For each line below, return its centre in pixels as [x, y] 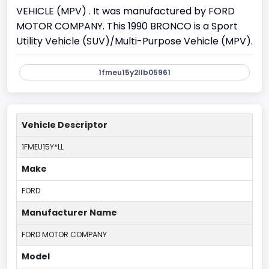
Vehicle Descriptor [65, 125]
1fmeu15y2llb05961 [134, 72]
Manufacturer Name [69, 212]
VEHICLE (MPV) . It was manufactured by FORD [125, 11]
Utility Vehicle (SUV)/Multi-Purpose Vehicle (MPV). [134, 41]
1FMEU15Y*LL [43, 147]
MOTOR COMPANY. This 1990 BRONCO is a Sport [127, 26]
